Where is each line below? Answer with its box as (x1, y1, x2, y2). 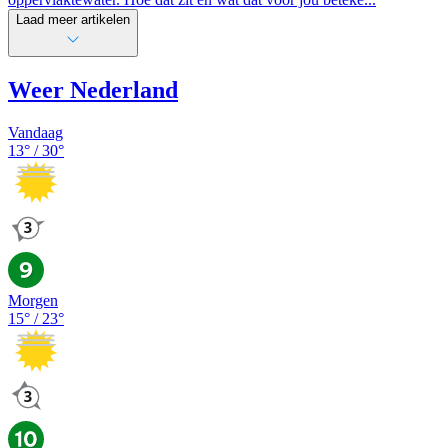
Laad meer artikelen (16, 11, 130, 27)
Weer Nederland (8, 76, 178, 103)
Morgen (8, 292, 58, 310)
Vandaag (8, 123, 63, 141)
